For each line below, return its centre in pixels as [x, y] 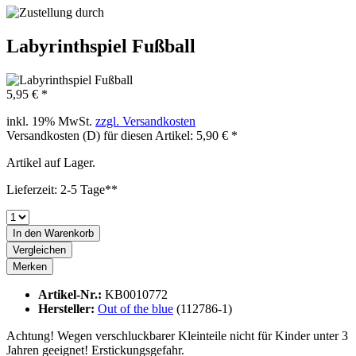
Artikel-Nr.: [72, 295]
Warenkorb [69, 234]
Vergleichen [39, 250]
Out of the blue [135, 309]
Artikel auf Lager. [51, 163]
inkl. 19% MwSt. [51, 122]
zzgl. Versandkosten [145, 122]
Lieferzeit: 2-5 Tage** [62, 190]
